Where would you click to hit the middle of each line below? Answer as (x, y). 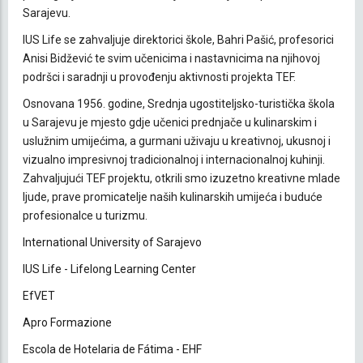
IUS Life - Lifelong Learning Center (109, 269)
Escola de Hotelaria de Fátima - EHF (112, 349)
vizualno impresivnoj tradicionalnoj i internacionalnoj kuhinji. (174, 159)
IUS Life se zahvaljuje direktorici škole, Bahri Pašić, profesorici (178, 39)
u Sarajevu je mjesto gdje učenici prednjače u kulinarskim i (170, 122)
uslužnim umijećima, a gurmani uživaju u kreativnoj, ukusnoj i (177, 141)
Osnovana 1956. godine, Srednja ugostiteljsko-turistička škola (179, 103)
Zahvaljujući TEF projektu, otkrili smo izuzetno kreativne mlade (181, 178)
